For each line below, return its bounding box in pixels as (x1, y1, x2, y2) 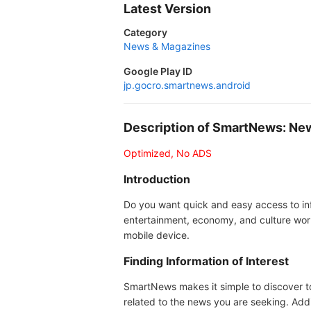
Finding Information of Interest (124, 254, 289, 268)
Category (124, 26, 167, 38)
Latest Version (124, 1, 211, 16)
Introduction (124, 172, 190, 186)
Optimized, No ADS (124, 147, 212, 159)
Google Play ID (124, 65, 192, 77)
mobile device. (124, 229, 190, 241)
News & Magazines (124, 40, 210, 52)
